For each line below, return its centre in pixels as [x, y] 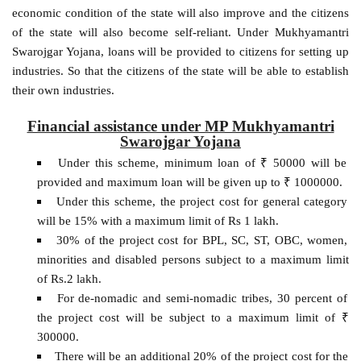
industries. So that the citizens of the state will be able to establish [180, 70]
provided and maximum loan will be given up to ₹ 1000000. [189, 182]
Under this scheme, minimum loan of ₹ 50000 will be [202, 163]
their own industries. [64, 89]
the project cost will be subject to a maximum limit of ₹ [193, 317]
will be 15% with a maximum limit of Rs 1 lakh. [158, 221]
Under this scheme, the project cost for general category [202, 201]
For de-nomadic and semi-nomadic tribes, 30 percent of [202, 298]
